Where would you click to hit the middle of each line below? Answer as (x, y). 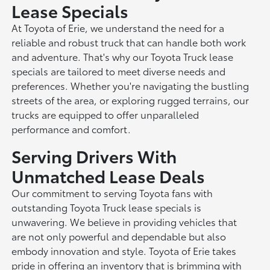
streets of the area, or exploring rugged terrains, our (130, 99)
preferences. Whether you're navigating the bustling (130, 85)
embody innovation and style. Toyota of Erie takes (124, 250)
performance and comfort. (71, 128)
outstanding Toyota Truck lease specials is (107, 207)
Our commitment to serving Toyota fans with (112, 192)
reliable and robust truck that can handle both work (129, 42)
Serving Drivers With (94, 155)
